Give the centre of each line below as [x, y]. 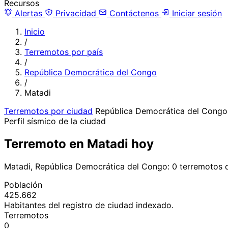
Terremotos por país [64, 52]
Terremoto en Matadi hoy [79, 144]
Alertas [28, 13]
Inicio [35, 31]
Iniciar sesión [196, 13]
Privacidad [76, 13]
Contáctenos [134, 13]
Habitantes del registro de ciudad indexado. [89, 205]
